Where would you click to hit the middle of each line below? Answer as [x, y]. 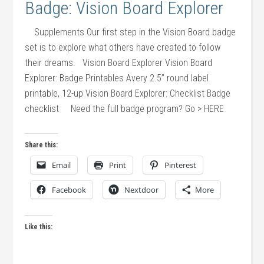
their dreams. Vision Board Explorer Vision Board [119, 63]
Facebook [69, 190]
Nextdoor [142, 190]
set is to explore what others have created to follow [123, 47]
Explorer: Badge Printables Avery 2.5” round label [117, 78]
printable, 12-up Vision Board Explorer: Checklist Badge [128, 93]
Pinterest [181, 165]
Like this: [39, 227]
